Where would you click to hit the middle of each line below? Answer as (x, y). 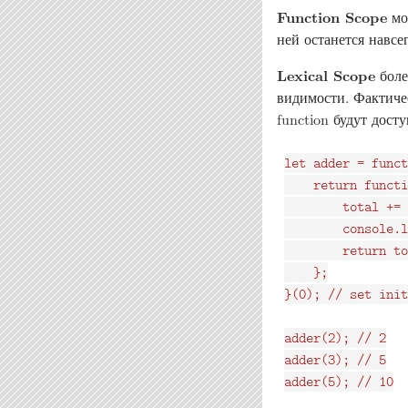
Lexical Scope (326, 75)
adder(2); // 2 (335, 338)
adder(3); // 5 (335, 360)
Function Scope (332, 17)
